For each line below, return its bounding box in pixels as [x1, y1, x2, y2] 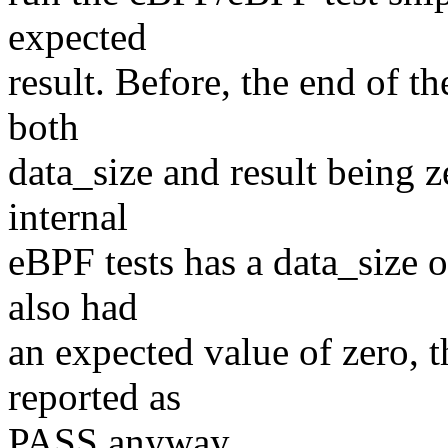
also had [8, 285, 138, 329]
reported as [8, 375, 181, 419]
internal [8, 195, 128, 239]
